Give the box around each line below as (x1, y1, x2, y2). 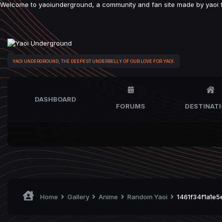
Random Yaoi (127, 193, 169, 201)
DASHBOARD (35, 95, 76, 103)
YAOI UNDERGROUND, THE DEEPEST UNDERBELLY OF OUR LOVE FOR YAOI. (12, 56, 175, 62)
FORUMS (116, 102, 145, 110)
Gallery (67, 193, 91, 201)
